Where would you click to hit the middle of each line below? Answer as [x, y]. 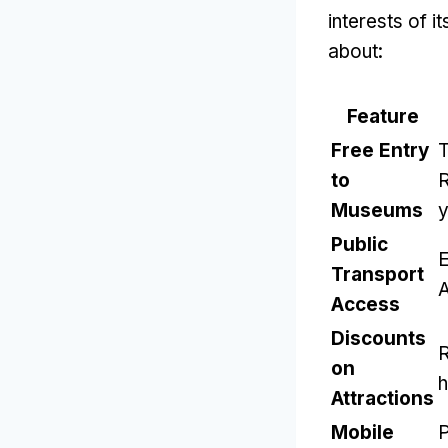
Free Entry [380, 150]
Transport [377, 274]
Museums [377, 210]
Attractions [382, 398]
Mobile [362, 432]
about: [355, 51]
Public [359, 244]
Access [365, 304]
